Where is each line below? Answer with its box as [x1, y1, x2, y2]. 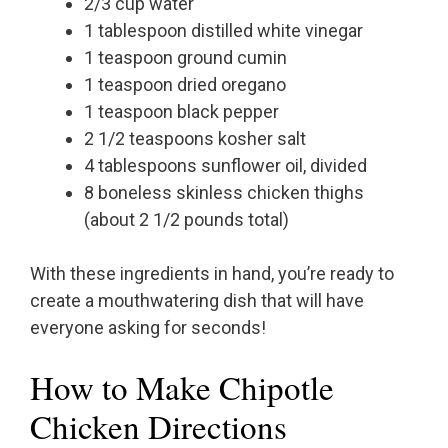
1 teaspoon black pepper [84, 101, 279, 123]
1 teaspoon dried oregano [84, 74, 286, 96]
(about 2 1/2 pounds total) [84, 209, 289, 231]
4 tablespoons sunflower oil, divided [84, 155, 367, 177]
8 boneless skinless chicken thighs [84, 182, 364, 204]
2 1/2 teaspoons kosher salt [84, 128, 306, 150]
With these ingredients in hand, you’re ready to [30, 263, 394, 285]
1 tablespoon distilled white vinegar [84, 20, 363, 42]
